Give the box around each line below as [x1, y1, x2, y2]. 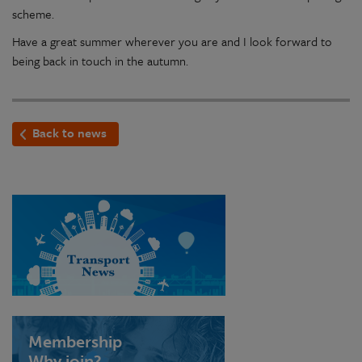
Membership [28, 332, 122, 351]
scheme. [12, 5, 64, 23]
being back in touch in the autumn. [12, 52, 188, 69]
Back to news [32, 124, 107, 141]
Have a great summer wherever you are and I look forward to [12, 32, 332, 50]
